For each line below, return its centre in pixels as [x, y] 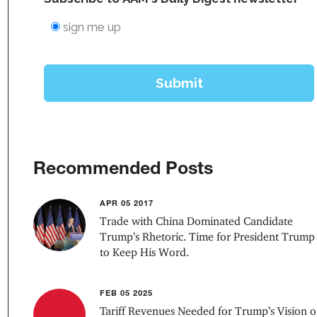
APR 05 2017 [127, 202]
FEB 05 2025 [127, 292]
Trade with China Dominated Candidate [197, 221]
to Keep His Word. [145, 252]
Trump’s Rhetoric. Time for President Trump [208, 236]
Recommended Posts [123, 167]
